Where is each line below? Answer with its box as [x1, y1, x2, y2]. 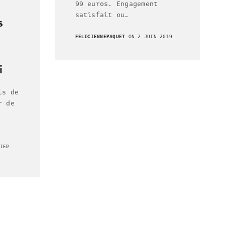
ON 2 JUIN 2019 [125, 33, 173, 40]
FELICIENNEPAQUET [75, 33, 126, 40]
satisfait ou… [75, 10, 129, 20]
